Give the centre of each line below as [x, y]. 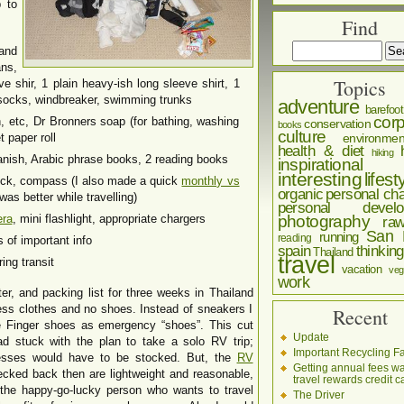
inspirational [320, 165]
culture [302, 137]
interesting [319, 179]
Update [311, 337]
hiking [382, 152]
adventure [318, 107]
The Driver [318, 395]
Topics [360, 88]
